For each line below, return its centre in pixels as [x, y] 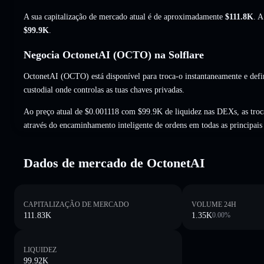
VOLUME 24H [214, 204]
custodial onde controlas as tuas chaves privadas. [104, 90]
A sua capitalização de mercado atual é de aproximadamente [124, 16]
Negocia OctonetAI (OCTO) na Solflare [114, 55]
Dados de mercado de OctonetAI [114, 163]
